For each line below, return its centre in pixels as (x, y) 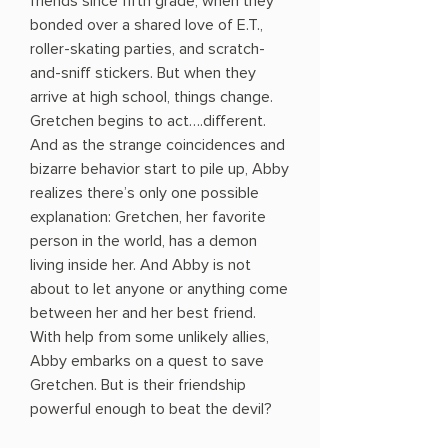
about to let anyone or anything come (159, 289)
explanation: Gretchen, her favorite (148, 217)
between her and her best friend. (143, 313)
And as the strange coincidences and (157, 145)
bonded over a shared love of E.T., (146, 25)
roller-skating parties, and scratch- (147, 49)
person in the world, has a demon (143, 241)
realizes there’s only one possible (144, 193)
